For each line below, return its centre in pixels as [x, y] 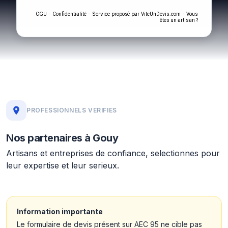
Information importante [60, 211]
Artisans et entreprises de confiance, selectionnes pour [113, 153]
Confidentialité [69, 14]
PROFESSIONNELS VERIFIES [72, 110]
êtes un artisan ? [179, 20]
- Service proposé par [114, 14]
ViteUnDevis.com [161, 14]
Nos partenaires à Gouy [62, 138]
